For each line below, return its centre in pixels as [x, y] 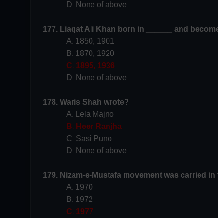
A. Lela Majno [90, 114]
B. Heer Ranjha [94, 126]
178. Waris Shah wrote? [86, 102]
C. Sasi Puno [89, 138]
